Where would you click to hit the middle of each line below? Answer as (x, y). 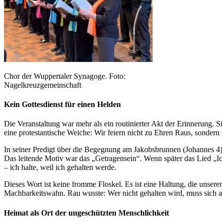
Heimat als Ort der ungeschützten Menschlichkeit (86, 213)
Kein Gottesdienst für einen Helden (62, 105)
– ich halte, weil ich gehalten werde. (60, 167)
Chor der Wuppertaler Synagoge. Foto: (65, 76)
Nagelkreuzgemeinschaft (43, 85)
